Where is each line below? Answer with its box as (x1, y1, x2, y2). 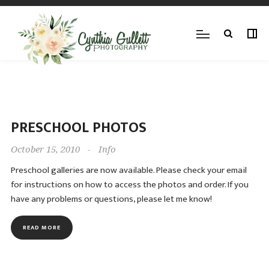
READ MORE (22, 223, 61, 232)
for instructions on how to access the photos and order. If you (10, 177, 249, 192)
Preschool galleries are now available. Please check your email (10, 163, 247, 178)
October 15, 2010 (10, 144, 80, 155)
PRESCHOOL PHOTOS (10, 116, 147, 140)
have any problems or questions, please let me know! (10, 192, 212, 207)
